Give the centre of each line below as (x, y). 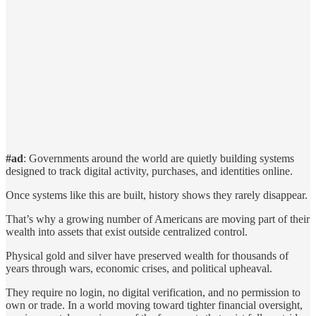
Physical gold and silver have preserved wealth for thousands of (147, 255)
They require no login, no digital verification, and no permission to (153, 292)
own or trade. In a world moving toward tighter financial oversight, (154, 305)
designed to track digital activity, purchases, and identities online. (149, 171)
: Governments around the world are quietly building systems (159, 158)
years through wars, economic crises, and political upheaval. (139, 268)
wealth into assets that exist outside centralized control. (127, 231)
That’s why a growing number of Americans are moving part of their (158, 219)
